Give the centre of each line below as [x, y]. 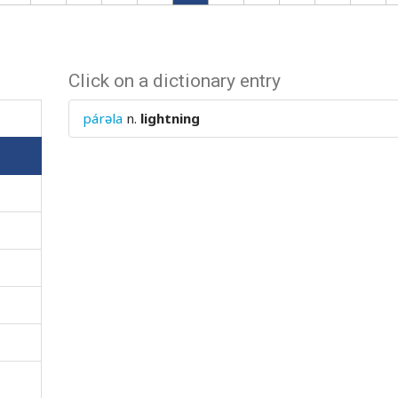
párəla [103, 118]
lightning [171, 118]
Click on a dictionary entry [175, 81]
